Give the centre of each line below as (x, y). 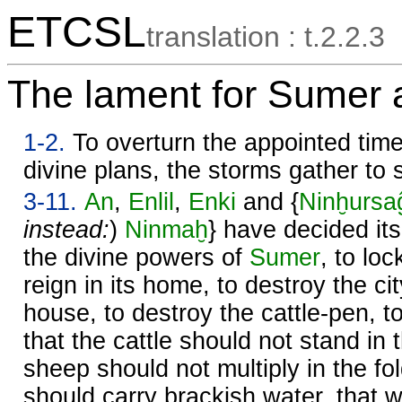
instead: (66, 229)
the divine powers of (136, 257)
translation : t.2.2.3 (266, 37)
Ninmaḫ (166, 229)
